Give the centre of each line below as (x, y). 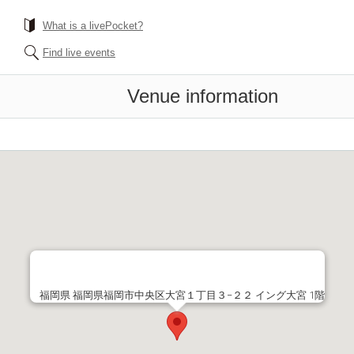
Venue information (203, 96)
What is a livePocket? (93, 26)
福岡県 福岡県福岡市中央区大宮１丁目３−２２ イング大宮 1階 (182, 295)
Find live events (79, 53)
